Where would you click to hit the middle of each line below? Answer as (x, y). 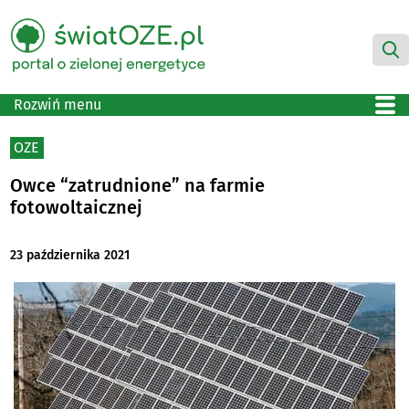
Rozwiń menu (58, 104)
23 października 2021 (70, 256)
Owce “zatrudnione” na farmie (138, 185)
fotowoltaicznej (77, 207)
